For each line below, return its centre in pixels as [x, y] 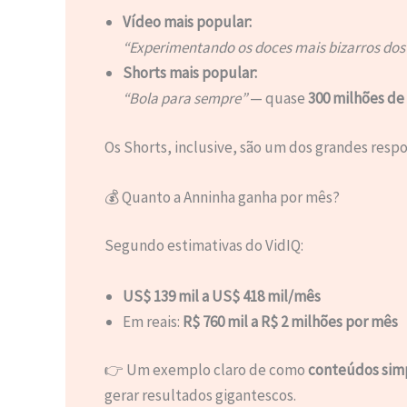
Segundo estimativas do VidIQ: [203, 246]
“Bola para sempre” [184, 99]
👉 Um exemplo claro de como [206, 370]
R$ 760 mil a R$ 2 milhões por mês [290, 321]
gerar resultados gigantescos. [200, 395]
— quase [277, 99]
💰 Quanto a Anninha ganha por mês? [222, 197]
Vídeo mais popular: [187, 22]
